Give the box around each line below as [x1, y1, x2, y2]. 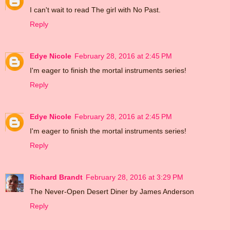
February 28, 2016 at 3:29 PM [86, 172, 183, 181]
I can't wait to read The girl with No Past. [30, 5, 161, 14]
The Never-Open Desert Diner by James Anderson [30, 187, 194, 196]
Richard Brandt [30, 172, 83, 181]
